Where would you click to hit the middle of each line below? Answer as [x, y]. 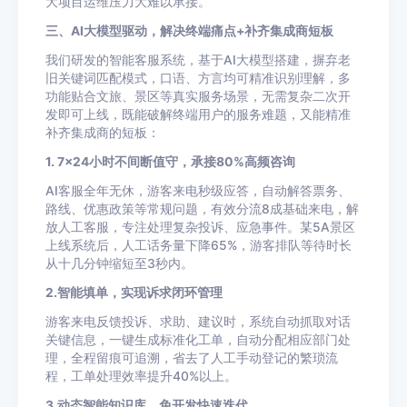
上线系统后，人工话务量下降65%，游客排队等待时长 [199, 245]
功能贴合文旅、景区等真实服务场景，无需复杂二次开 [198, 96]
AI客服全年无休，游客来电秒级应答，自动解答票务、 [198, 191]
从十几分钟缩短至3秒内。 [119, 263]
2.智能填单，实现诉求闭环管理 [134, 293]
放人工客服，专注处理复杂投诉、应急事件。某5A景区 [200, 227]
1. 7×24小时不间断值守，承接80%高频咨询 [170, 162]
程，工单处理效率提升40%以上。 [141, 376]
